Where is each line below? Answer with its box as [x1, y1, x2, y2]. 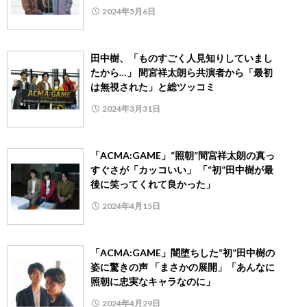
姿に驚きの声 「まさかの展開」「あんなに [90, 261, 275, 273]
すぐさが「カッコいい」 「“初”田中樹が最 [90, 164, 273, 176]
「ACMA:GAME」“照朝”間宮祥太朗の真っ [90, 149, 275, 162]
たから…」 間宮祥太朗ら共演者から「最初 [90, 66, 273, 79]
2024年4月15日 [102, 201, 160, 212]
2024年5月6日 [102, 6, 156, 17]
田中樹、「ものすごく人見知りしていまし [90, 52, 273, 64]
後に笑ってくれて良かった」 [90, 178, 215, 191]
